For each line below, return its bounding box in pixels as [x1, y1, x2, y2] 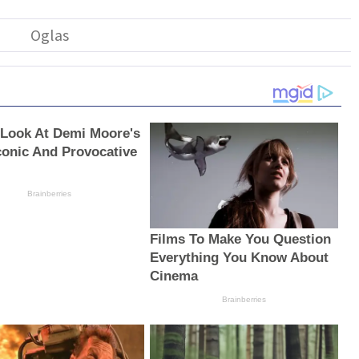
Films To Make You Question [149, 232, 331, 248]
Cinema [149, 268, 198, 284]
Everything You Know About [149, 250, 329, 266]
